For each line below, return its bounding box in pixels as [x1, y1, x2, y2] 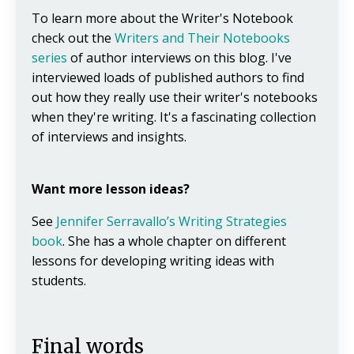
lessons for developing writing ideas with [32, 252, 274, 270]
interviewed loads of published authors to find [32, 69, 304, 87]
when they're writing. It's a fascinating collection [32, 108, 316, 126]
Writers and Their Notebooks [115, 29, 290, 47]
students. [32, 272, 86, 290]
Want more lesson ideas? [32, 180, 190, 198]
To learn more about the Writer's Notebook [32, 9, 293, 28]
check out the [32, 29, 115, 47]
